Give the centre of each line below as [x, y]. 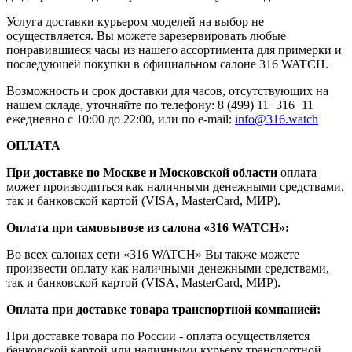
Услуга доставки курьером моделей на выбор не [135, 22]
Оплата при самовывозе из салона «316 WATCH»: [148, 228]
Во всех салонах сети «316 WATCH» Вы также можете [153, 255]
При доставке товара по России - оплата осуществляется [158, 336]
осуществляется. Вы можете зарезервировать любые [146, 36]
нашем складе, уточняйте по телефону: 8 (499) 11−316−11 [160, 105]
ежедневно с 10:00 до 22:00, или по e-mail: [121, 119]
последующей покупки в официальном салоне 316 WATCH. [167, 64]
